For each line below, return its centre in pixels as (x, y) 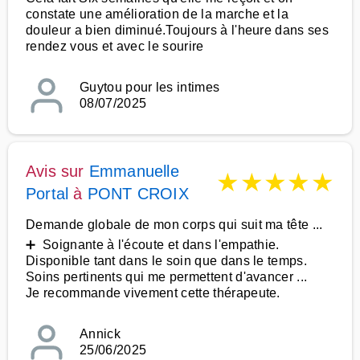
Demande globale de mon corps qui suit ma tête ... (174, 225)
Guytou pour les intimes (150, 87)
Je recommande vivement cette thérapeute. (153, 293)
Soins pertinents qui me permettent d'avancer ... (167, 277)
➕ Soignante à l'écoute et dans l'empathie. (153, 245)
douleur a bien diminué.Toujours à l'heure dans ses (178, 30)
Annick (100, 334)
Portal (47, 194)
